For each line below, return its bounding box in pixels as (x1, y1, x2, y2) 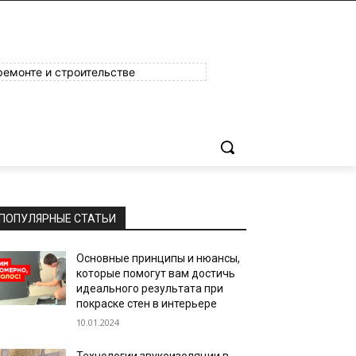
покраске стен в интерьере (76, 297, 218, 310)
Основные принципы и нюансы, (76, 252, 241, 265)
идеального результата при (76, 282, 224, 295)
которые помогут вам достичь (76, 267, 236, 280)
